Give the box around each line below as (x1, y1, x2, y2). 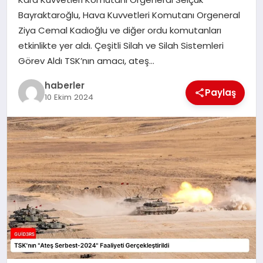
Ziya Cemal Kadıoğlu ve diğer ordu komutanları (18, 23, 221, 36)
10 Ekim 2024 (44, 92, 93, 103)
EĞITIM (15, 31, 44, 43)
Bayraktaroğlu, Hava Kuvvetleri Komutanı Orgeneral (18, 8, 240, 21)
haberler (44, 79, 85, 92)
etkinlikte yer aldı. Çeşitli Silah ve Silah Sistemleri (18, 39, 224, 52)
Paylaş (205, 86, 237, 99)
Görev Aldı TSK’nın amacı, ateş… (18, 54, 154, 67)
